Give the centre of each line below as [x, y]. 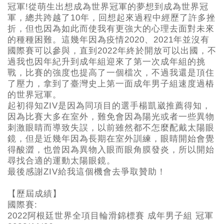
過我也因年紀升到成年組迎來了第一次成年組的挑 [106, 62]
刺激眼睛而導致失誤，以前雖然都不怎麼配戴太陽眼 [111, 128]
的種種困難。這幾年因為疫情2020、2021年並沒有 [108, 40]
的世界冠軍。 [34, 95]
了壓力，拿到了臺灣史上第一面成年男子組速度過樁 [111, 84]
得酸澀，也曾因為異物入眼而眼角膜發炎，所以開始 [111, 150]
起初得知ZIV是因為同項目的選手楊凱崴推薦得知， [109, 106]
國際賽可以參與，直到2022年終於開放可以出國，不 [112, 51]
